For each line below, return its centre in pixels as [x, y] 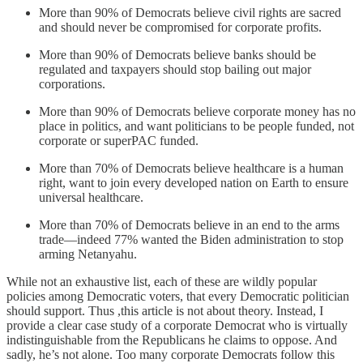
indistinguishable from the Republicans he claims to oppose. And [172, 340]
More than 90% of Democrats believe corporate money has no [197, 112]
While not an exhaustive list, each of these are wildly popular [162, 282]
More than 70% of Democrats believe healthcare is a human [191, 169]
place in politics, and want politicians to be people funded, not [196, 126]
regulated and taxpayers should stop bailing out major [175, 70]
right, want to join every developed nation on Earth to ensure [194, 183]
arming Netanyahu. [88, 254]
